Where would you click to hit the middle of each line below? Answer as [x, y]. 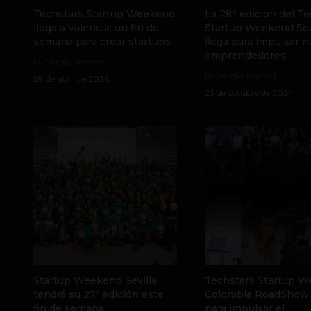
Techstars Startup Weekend [104, 14]
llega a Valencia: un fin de [96, 28]
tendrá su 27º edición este [99, 294]
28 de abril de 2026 [71, 79]
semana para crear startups [102, 42]
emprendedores [245, 56]
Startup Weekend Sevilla [95, 280]
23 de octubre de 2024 [249, 93]
